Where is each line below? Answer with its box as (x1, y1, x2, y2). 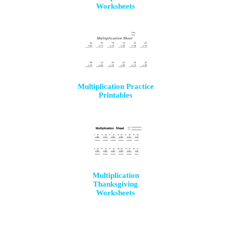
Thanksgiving (93, 180, 139, 188)
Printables (99, 91, 133, 99)
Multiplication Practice (77, 82, 154, 90)
